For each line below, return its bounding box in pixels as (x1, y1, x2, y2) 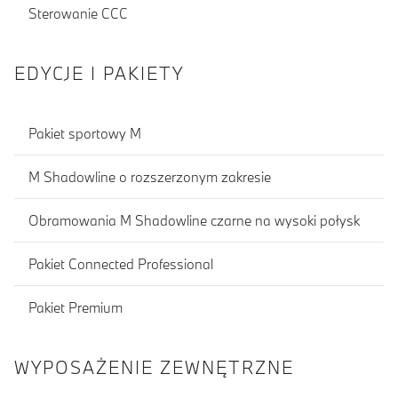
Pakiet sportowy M (28, 123, 141, 142)
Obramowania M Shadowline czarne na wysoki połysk (28, 211, 360, 229)
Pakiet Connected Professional (28, 254, 213, 273)
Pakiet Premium (28, 298, 123, 316)
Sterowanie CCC (28, 4, 128, 22)
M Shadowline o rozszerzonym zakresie (28, 167, 271, 186)
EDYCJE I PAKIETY (14, 62, 184, 85)
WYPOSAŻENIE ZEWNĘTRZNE (14, 356, 294, 379)
